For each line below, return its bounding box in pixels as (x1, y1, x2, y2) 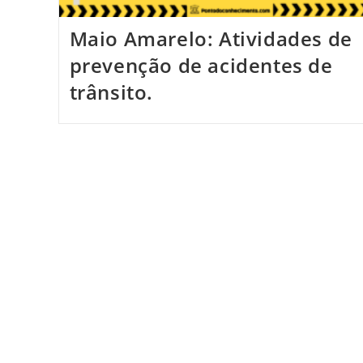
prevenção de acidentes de (69, 51, 333, 79)
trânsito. (69, 78, 153, 105)
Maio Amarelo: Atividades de (69, 24, 352, 52)
